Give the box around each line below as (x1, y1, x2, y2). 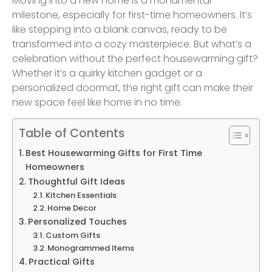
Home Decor (47, 202, 97, 214)
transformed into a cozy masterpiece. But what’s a (12, 36, 251, 51)
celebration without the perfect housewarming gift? (12, 51, 258, 66)
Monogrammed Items (47, 242, 135, 254)
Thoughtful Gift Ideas (27, 175, 125, 188)
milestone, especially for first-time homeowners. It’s (12, 7, 252, 22)
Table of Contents (19, 125, 124, 141)
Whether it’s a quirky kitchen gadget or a (12, 66, 202, 80)
